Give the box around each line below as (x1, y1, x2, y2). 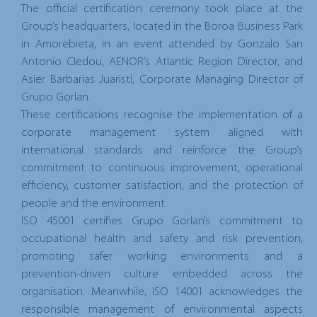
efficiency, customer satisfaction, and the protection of (21, 179, 303, 192)
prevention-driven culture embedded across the (21, 267, 303, 280)
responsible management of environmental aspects (21, 303, 303, 316)
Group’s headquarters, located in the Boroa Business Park (21, 20, 303, 33)
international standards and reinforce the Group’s (21, 144, 303, 156)
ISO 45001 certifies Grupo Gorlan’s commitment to (21, 214, 303, 227)
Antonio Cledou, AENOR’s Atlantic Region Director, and (21, 55, 303, 68)
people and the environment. (21, 197, 167, 209)
